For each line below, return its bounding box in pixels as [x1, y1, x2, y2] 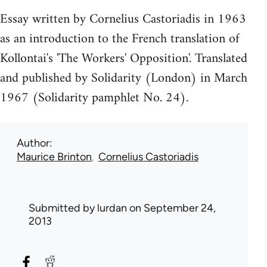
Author [17, 136, 49, 150]
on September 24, [127, 201, 216, 215]
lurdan [97, 201, 127, 215]
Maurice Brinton [17, 150, 92, 164]
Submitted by [29, 201, 97, 215]
